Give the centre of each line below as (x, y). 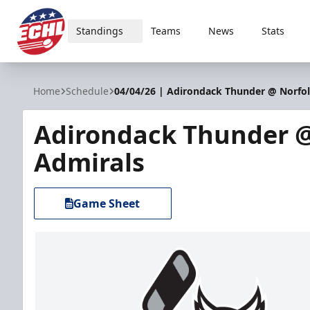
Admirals (89, 162)
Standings (99, 31)
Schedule (87, 91)
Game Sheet (107, 203)
